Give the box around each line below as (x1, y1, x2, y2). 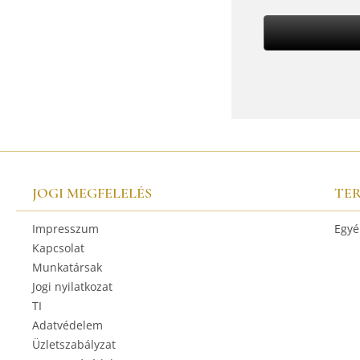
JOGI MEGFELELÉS (32, 183, 152, 202)
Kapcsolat (32, 239, 84, 256)
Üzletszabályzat (32, 336, 116, 352)
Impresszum (32, 220, 99, 236)
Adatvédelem (32, 317, 103, 333)
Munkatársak (32, 259, 102, 275)
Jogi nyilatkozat (32, 278, 112, 294)
